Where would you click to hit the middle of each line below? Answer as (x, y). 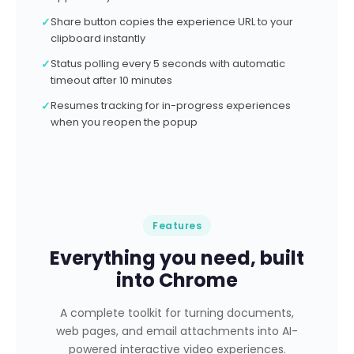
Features (177, 226)
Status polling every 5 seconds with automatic (168, 64)
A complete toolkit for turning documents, (177, 313)
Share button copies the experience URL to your (172, 22)
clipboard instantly (98, 38)
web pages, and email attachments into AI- (177, 331)
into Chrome (177, 280)
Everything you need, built (177, 258)
